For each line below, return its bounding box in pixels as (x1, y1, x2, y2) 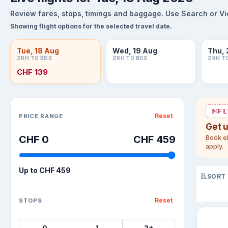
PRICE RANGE (19, 112, 63, 120)
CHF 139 (17, 67, 48, 77)
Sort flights (10, 97, 52, 107)
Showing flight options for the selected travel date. (10, 22, 172, 30)
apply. (206, 142, 223, 150)
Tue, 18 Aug (17, 46, 59, 55)
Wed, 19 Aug (112, 46, 157, 55)
